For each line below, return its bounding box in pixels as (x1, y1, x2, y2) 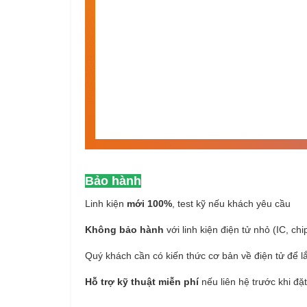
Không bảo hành (85, 224, 164, 235)
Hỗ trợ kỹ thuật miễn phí (85, 276, 199, 287)
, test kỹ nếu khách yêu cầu (172, 198, 291, 209)
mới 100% (127, 198, 172, 209)
